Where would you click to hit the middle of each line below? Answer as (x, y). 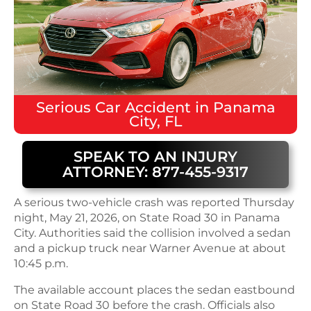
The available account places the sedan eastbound (154, 289)
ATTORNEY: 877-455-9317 (155, 171)
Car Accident (143, 107)
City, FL (155, 121)
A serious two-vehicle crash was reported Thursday (154, 202)
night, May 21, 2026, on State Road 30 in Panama (147, 217)
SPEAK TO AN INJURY (155, 156)
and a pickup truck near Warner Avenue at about (150, 248)
